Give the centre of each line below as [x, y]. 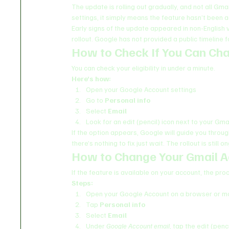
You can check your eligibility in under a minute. [144, 67]
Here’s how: [91, 78]
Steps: [83, 182]
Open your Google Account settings [141, 89]
